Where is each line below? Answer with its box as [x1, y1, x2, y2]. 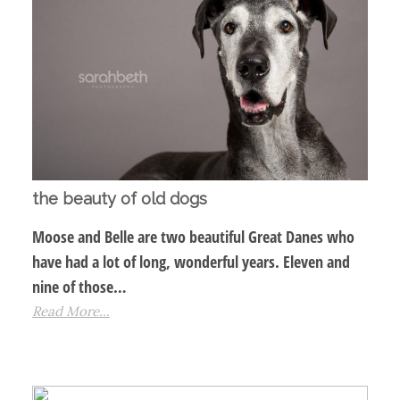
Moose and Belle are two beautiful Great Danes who [31, 226, 354, 248]
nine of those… [31, 276, 127, 298]
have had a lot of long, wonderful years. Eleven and [31, 251, 350, 273]
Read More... [31, 303, 110, 321]
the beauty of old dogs [31, 189, 207, 209]
